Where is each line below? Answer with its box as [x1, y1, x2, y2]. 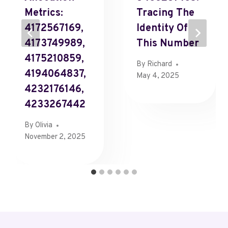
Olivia [35, 121, 53, 131]
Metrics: [24, 7, 63, 20]
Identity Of [136, 22, 188, 35]
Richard [147, 60, 173, 70]
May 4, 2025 [136, 71, 179, 81]
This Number [136, 37, 199, 50]
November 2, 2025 [24, 132, 85, 142]
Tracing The [136, 7, 194, 20]
